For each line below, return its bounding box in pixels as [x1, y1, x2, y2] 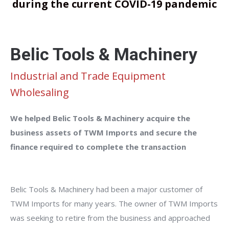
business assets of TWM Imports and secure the [10, 127, 197, 138]
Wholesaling [10, 85, 69, 99]
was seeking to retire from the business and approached [10, 212, 210, 223]
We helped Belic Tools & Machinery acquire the [10, 112, 190, 123]
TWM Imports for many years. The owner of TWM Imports [10, 198, 218, 209]
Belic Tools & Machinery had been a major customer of [10, 184, 202, 194]
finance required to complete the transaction [10, 141, 186, 152]
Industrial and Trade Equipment [10, 68, 166, 83]
